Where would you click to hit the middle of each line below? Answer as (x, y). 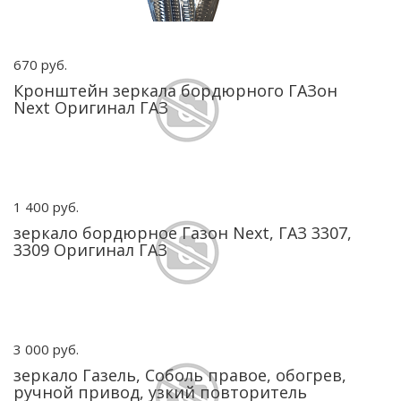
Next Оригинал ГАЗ (91, 107)
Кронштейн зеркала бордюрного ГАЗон (175, 90)
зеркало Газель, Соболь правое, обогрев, (180, 375)
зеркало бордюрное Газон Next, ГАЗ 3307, (183, 233)
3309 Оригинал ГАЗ (90, 250)
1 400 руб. (46, 207)
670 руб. (40, 64)
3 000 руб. (46, 349)
